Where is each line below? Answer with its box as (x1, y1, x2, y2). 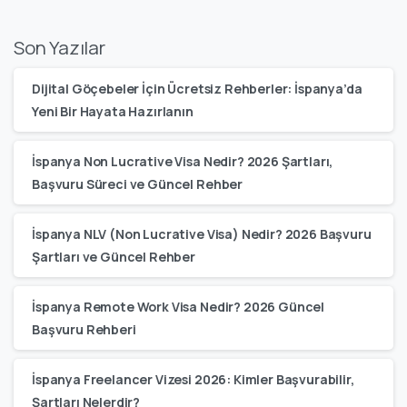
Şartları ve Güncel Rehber (32, 247, 195, 265)
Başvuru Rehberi (32, 320, 136, 338)
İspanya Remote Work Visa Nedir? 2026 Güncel (32, 297, 325, 315)
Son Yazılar (14, 34, 105, 60)
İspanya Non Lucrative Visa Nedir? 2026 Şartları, (32, 152, 333, 170)
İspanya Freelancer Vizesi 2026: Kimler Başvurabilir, (32, 370, 354, 388)
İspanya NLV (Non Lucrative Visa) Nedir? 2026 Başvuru (32, 224, 372, 243)
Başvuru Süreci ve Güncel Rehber (32, 174, 243, 193)
